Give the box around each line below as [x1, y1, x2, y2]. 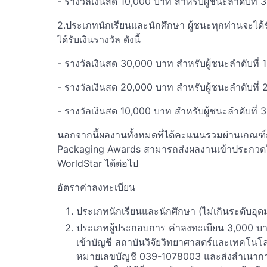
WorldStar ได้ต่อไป [57, 157, 138, 169]
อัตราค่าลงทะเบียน [57, 181, 135, 193]
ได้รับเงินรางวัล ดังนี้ [57, 33, 141, 45]
